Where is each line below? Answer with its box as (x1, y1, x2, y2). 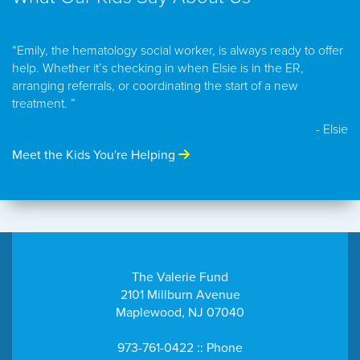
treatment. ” (12, 96, 76, 112)
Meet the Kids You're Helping (12, 147, 178, 163)
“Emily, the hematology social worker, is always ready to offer (12, 43, 343, 59)
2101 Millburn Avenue (120, 287, 240, 303)
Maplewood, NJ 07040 (116, 305, 244, 321)
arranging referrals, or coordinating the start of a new (12, 78, 298, 94)
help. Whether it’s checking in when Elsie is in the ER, (12, 60, 304, 76)
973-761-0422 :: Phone (117, 340, 243, 356)
